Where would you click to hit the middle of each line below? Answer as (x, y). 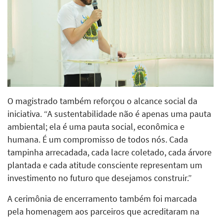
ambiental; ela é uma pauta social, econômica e (96, 127)
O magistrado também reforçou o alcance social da (102, 101)
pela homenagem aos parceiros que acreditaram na (103, 211)
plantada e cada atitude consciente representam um (105, 165)
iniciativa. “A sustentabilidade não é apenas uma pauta (109, 114)
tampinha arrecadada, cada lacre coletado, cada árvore (110, 152)
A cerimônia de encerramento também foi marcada (102, 199)
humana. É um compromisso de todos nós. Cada (98, 139)
